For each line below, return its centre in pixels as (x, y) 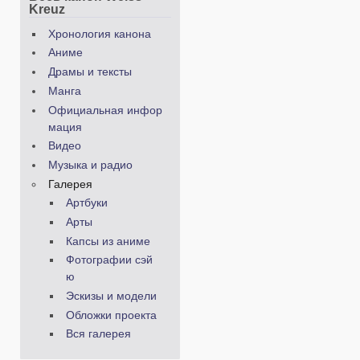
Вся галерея (98, 334)
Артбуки (86, 203)
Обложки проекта (111, 315)
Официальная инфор (105, 110)
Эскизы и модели (111, 297)
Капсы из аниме (108, 241)
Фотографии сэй (109, 260)
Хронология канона (99, 34)
